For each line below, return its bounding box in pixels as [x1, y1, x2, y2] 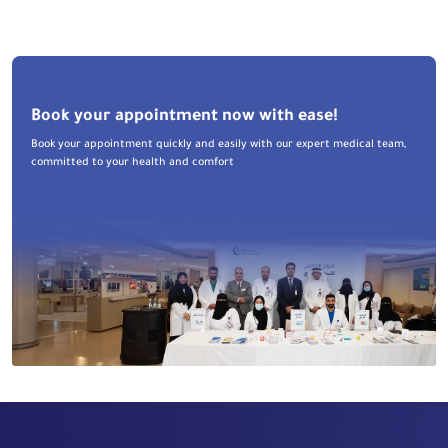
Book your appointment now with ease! [30, 107, 338, 126]
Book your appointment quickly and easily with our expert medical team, [30, 138, 406, 151]
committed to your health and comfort [30, 156, 234, 169]
